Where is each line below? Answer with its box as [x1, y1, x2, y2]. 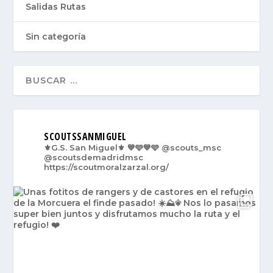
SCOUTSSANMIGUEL [44, 130, 127, 144]
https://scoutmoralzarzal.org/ [44, 162, 169, 172]
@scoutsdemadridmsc [44, 152, 144, 163]
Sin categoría [26, 31, 87, 43]
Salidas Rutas [26, 1, 87, 13]
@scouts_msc [159, 143, 222, 153]
